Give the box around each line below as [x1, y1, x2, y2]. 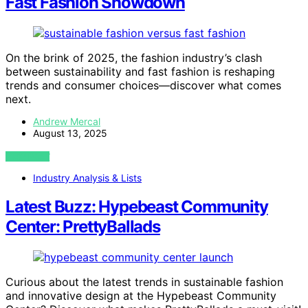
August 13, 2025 [33, 126, 107, 139]
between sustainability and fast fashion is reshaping [5, 64, 275, 78]
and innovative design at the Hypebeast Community [5, 289, 276, 303]
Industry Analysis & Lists [33, 171, 142, 184]
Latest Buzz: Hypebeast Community [5, 197, 268, 217]
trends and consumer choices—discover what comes [5, 78, 281, 92]
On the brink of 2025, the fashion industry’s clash [5, 50, 262, 65]
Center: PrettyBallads [5, 217, 160, 237]
